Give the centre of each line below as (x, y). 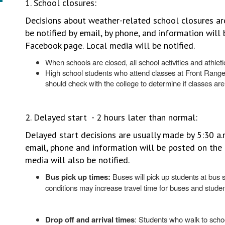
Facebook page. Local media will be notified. (110, 45)
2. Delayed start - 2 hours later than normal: (111, 117)
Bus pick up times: (78, 177)
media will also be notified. (77, 160)
